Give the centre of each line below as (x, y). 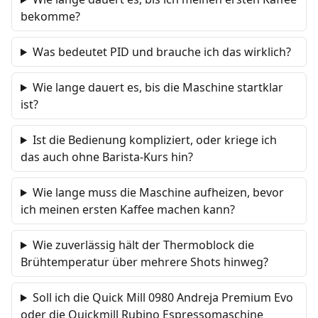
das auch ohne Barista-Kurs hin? (107, 157)
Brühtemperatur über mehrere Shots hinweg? (144, 262)
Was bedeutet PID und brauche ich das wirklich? (161, 52)
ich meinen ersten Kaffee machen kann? (128, 209)
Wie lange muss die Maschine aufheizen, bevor (158, 192)
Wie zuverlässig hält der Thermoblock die (143, 245)
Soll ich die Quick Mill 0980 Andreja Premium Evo (163, 297)
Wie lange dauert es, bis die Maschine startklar (158, 87)
